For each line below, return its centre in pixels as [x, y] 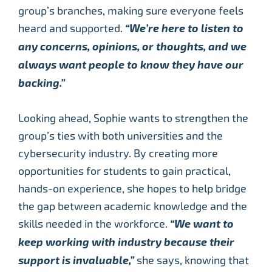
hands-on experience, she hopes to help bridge [132, 188]
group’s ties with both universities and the [121, 135]
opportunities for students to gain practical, [124, 171]
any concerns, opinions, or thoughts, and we [132, 46]
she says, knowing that [193, 260]
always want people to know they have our [131, 65]
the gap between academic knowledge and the [133, 206]
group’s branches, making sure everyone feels [131, 10]
